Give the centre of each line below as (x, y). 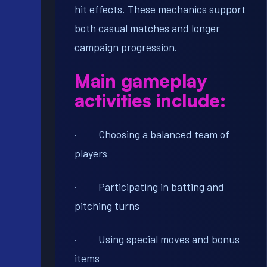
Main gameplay (141, 81)
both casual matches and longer (147, 28)
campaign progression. (126, 47)
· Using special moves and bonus (157, 239)
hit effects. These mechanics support (160, 9)
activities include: (150, 100)
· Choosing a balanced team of (152, 134)
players (91, 153)
